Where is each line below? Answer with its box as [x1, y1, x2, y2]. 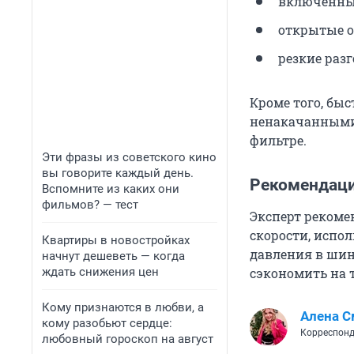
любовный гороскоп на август [42, 332, 213, 346]
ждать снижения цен [42, 265, 159, 279]
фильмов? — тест [42, 198, 138, 212]
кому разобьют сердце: [42, 316, 172, 330]
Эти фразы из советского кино [42, 150, 217, 164]
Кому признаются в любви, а [42, 300, 204, 314]
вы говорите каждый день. [42, 166, 194, 180]
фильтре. [250, 132, 307, 149]
